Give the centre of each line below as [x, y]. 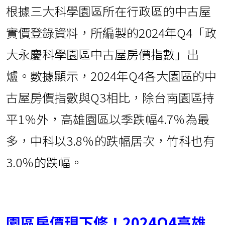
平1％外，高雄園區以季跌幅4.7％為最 [108, 119]
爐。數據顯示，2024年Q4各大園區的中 [111, 76]
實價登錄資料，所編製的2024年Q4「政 [111, 33]
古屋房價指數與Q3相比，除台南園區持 [110, 97]
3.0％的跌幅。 [44, 162]
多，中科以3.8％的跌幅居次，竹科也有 [110, 141]
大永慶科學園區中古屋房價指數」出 [102, 54]
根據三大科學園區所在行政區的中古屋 [108, 11]
